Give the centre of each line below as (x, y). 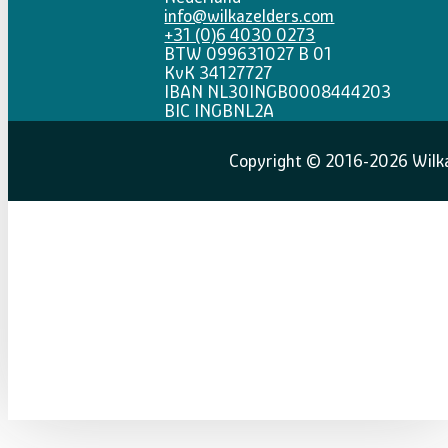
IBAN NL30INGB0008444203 (278, 92)
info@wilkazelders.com (249, 16)
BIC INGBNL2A (219, 111)
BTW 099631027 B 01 (248, 54)
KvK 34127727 (218, 73)
